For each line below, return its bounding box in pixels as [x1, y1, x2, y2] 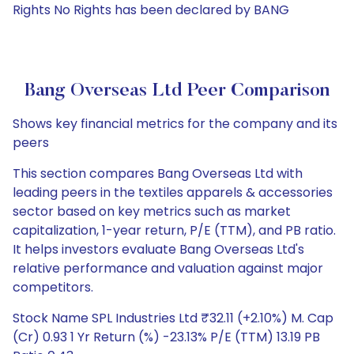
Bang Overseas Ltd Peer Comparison [24, 81, 330, 100]
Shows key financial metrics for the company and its [13, 115, 337, 133]
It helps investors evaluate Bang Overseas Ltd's [13, 240, 304, 258]
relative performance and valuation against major [13, 259, 323, 277]
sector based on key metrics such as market [13, 202, 291, 220]
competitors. [13, 278, 93, 296]
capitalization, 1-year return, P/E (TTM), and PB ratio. [13, 221, 336, 239]
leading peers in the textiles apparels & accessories [13, 183, 333, 201]
